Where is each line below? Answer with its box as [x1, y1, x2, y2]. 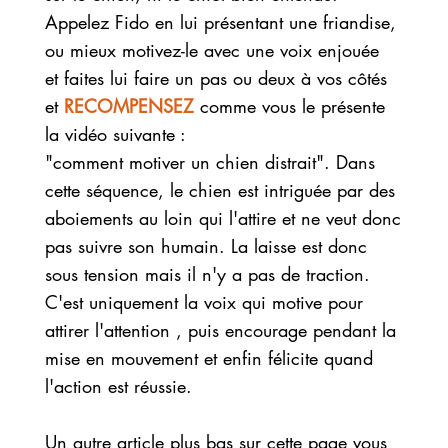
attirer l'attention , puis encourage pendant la [44, 317, 396, 342]
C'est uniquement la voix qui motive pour [44, 289, 363, 314]
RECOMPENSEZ [63, 93, 194, 118]
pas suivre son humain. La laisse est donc [44, 233, 367, 258]
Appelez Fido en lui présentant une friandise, [44, 9, 396, 34]
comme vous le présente [193, 93, 385, 118]
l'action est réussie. [44, 373, 192, 398]
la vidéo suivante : [44, 121, 186, 146]
